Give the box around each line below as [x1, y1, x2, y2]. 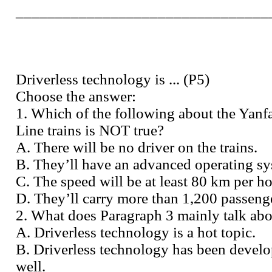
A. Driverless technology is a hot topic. [16, 223, 256, 240]
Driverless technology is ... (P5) [16, 70, 209, 87]
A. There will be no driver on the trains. [16, 138, 257, 155]
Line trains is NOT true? [16, 121, 164, 138]
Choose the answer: [16, 87, 136, 104]
